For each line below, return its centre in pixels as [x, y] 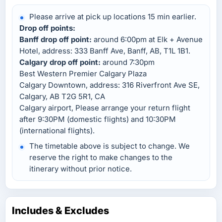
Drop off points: [47, 28]
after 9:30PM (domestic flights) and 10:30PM [98, 119]
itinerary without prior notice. [81, 169]
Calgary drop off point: [60, 62]
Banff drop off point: [55, 40]
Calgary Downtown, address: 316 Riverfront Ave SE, [110, 85]
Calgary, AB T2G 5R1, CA [62, 97]
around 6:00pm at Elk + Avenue [147, 40]
